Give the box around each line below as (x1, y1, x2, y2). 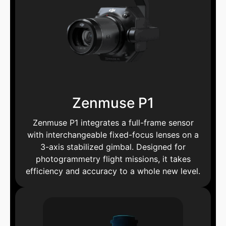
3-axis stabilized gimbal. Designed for (40, 142, 186, 152)
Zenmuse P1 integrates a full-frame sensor (32, 118, 194, 128)
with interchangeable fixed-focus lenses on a (27, 130, 199, 140)
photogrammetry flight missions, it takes (35, 154, 191, 164)
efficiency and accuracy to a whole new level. (26, 166, 200, 177)
